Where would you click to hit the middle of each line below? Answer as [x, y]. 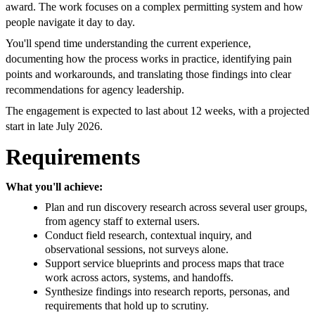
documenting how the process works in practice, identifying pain [149, 59]
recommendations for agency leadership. [95, 90]
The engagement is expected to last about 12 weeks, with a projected [157, 111]
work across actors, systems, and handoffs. [139, 278]
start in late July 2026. [54, 127]
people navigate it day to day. [70, 22]
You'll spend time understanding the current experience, [128, 44]
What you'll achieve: [54, 187]
